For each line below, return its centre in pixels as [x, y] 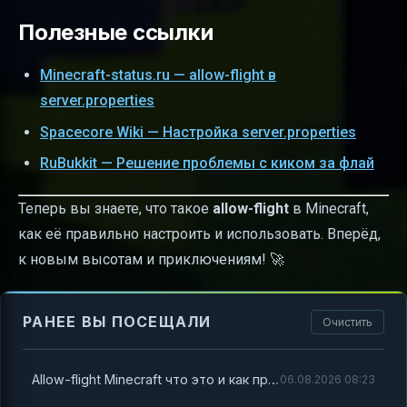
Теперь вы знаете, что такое [115, 209]
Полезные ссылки [116, 33]
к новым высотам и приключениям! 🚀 [151, 260]
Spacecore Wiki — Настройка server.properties [198, 132]
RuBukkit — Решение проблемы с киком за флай [207, 164]
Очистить [347, 323]
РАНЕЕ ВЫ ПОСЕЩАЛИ [117, 322]
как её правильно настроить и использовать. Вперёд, [199, 234]
